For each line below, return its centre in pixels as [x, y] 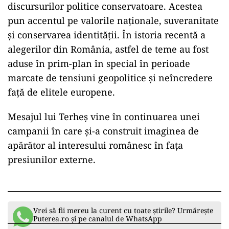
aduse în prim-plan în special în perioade [99, 63]
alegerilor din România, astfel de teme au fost [108, 49]
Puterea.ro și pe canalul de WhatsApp [98, 219]
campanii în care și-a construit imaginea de [103, 131]
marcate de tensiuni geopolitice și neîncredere [110, 78]
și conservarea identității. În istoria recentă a [107, 35]
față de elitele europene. [61, 92]
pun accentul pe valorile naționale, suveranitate [113, 20]
